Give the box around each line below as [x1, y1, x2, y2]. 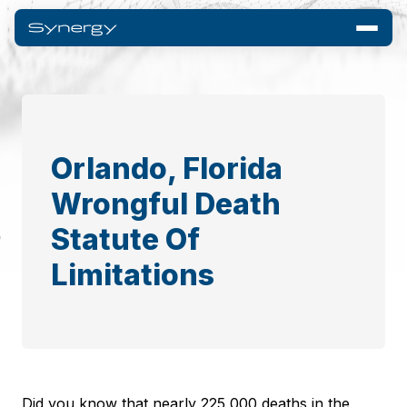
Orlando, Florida [51, 151, 283, 186]
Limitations [51, 257, 214, 293]
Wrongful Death [51, 186, 281, 222]
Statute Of [51, 222, 200, 257]
